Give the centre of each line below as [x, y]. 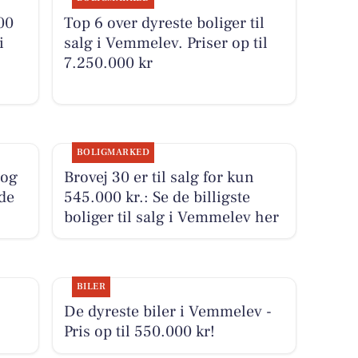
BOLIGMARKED [113, 152]
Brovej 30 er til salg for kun [159, 177]
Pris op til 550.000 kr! [139, 331]
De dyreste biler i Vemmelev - [167, 311]
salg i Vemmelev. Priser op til [165, 43]
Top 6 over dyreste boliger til [164, 23]
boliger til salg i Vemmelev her [171, 217]
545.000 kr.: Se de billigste [157, 197]
